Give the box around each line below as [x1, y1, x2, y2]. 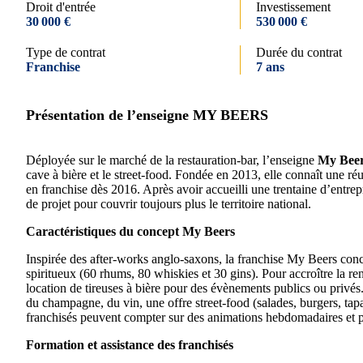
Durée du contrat [256, 45, 342, 59]
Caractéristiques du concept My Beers [26, 224, 235, 238]
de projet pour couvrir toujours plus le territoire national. [26, 197, 311, 211]
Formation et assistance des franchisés [26, 338, 233, 352]
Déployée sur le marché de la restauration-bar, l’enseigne [26, 153, 318, 167]
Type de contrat [26, 45, 105, 59]
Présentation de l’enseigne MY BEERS [26, 107, 268, 123]
